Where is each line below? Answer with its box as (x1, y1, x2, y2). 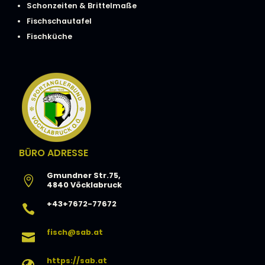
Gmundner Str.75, (47, 170, 121, 181)
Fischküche (26, 31, 72, 42)
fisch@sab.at (47, 227, 103, 238)
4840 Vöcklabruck (47, 180, 122, 190)
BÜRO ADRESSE (19, 146, 88, 160)
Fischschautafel (26, 16, 92, 27)
